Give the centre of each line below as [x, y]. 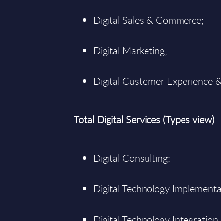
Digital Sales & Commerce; [149, 20]
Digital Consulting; [132, 158]
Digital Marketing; [130, 51]
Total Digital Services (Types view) [144, 120]
